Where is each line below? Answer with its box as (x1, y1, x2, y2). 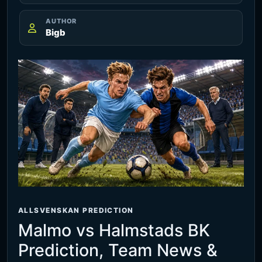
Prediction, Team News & (18, 240, 218, 261)
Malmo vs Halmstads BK (18, 220, 210, 241)
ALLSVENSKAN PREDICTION (18, 206, 134, 215)
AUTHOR (46, 17, 77, 25)
